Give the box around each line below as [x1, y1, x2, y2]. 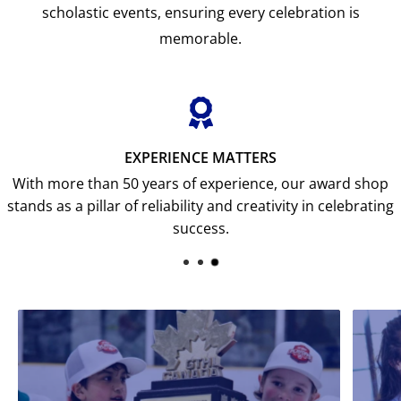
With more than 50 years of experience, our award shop [13, 174, 388, 194]
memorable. [159, 29, 242, 49]
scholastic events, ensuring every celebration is [41, 3, 360, 23]
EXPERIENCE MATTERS [124, 148, 277, 168]
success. [172, 218, 229, 239]
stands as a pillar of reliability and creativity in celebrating [7, 196, 394, 217]
